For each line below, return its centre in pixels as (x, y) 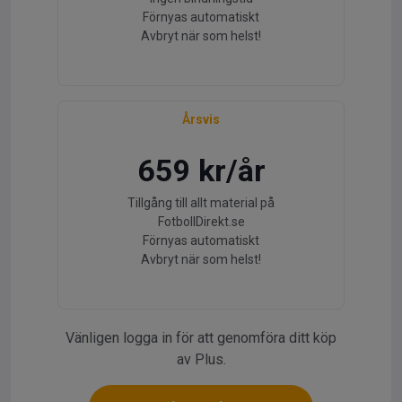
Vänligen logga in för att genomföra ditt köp (201, 338)
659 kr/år (201, 170)
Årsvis (201, 119)
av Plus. (201, 359)
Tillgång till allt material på (201, 203)
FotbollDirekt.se (201, 222)
